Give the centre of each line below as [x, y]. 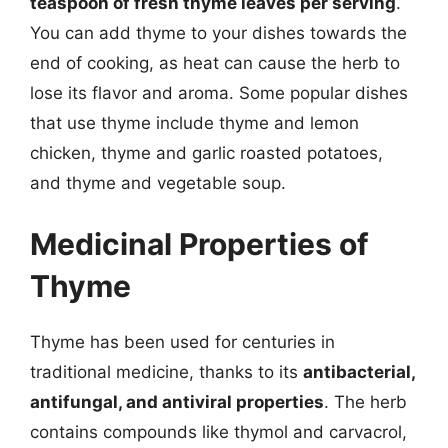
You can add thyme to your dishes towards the [218, 32]
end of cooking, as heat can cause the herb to [215, 62]
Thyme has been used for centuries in [182, 342]
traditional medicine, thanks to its [166, 372]
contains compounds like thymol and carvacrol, [218, 432]
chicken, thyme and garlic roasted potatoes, [206, 152]
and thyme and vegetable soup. [158, 182]
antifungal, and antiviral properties [177, 402]
